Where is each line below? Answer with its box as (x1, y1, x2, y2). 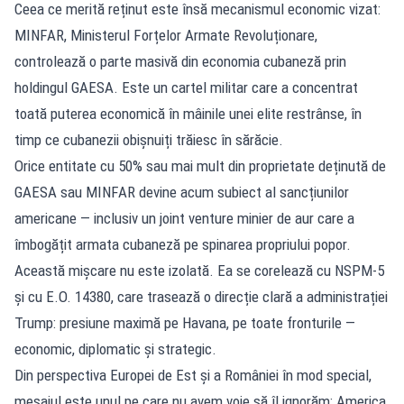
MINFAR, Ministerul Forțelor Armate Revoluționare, (14, 25, 317, 44)
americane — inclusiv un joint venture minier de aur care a (14, 208, 354, 227)
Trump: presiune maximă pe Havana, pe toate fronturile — (14, 313, 355, 332)
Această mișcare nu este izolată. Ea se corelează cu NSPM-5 (14, 261, 384, 280)
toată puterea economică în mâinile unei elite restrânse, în (14, 104, 362, 123)
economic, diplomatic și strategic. (14, 339, 216, 358)
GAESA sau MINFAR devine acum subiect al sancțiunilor (14, 182, 349, 201)
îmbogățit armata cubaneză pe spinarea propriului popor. (14, 234, 351, 253)
